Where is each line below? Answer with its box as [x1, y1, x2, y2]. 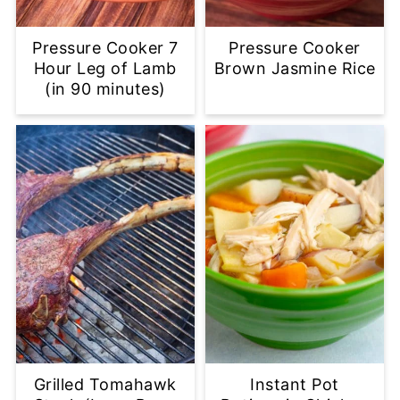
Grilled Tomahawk [33, 375, 177, 395]
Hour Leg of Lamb [33, 59, 177, 79]
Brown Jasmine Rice [213, 59, 376, 79]
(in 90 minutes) [45, 79, 166, 99]
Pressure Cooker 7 [32, 38, 179, 58]
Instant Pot [250, 375, 339, 395]
